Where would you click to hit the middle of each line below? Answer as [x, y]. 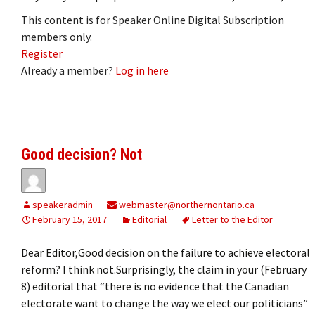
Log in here [142, 70]
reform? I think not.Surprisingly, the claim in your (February [164, 269]
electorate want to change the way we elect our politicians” [165, 303]
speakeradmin [63, 204]
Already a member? [68, 70]
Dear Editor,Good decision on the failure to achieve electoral [166, 252]
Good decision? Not [82, 154]
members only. [57, 36]
